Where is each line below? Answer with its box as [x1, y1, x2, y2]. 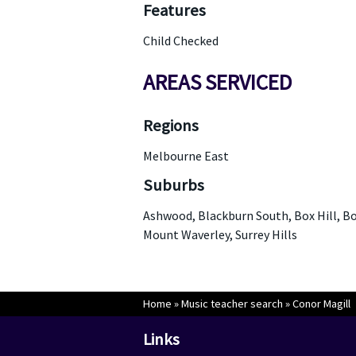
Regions [142, 115, 199, 136]
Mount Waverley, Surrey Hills [142, 226, 297, 242]
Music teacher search [180, 296, 283, 311]
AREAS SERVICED [142, 68, 292, 95]
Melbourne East [142, 148, 229, 164]
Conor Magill [292, 296, 350, 311]
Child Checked [142, 33, 219, 48]
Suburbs [142, 175, 204, 195]
